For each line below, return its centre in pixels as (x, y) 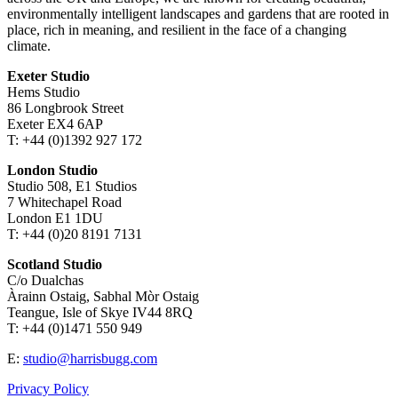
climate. (29, 46)
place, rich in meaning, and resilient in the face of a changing (177, 30)
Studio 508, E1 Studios (72, 187)
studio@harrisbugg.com (90, 359)
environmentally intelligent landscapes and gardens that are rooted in (198, 14)
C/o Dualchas (45, 281)
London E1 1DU (55, 219)
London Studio (54, 171)
